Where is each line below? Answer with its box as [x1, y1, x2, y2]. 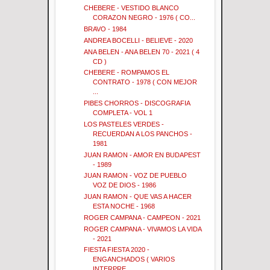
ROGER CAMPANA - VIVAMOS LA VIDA [84, 225, 202, 233]
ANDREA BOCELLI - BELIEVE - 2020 [84, 36, 193, 44]
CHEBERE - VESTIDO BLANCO [84, 4, 180, 12]
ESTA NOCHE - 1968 [93, 202, 155, 210]
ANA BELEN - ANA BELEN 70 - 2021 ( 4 [84, 48, 200, 55]
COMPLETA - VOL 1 [93, 109, 153, 117]
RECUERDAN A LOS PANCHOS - [93, 130, 193, 137]
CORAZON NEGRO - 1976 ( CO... [93, 14, 196, 22]
